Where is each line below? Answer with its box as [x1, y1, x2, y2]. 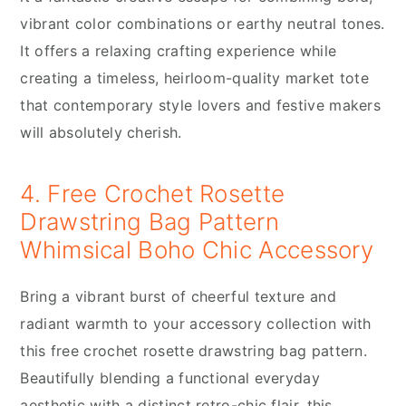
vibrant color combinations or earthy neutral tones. [20, 14, 385, 34]
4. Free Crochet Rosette [20, 179, 285, 208]
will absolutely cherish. [20, 123, 182, 142]
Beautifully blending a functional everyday [20, 369, 320, 388]
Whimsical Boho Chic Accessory [20, 236, 374, 265]
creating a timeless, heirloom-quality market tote [20, 69, 370, 88]
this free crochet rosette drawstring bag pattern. [20, 342, 368, 361]
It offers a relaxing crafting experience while [20, 42, 337, 61]
